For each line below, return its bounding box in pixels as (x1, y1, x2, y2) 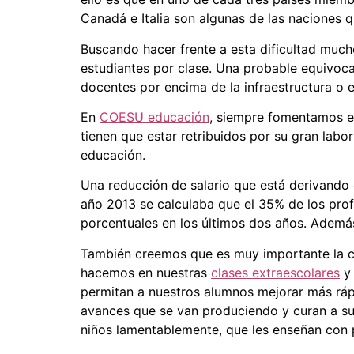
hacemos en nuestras (81, 264, 211, 281)
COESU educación (100, 108, 209, 125)
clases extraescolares (211, 264, 340, 281)
